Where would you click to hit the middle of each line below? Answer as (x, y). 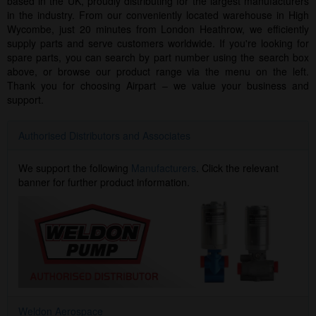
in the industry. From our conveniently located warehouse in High (158, 15)
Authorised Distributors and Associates (104, 135)
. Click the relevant (237, 168)
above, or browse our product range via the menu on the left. (158, 71)
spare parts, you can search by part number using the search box (158, 57)
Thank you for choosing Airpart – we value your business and (158, 85)
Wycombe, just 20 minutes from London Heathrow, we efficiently (158, 29)
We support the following (75, 168)
